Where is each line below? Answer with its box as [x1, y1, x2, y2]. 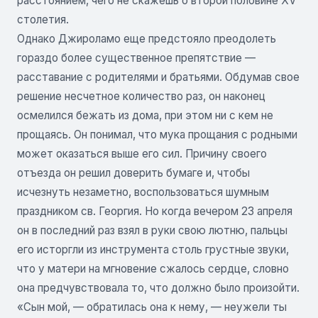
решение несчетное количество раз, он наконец [17, 89, 265, 103]
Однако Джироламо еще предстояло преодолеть [17, 31, 276, 45]
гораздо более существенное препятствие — [17, 50, 256, 65]
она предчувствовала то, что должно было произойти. [17, 280, 300, 295]
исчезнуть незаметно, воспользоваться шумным [17, 185, 269, 199]
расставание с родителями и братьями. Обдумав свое [17, 70, 300, 84]
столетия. [17, 12, 69, 26]
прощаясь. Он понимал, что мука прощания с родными [17, 127, 297, 141]
